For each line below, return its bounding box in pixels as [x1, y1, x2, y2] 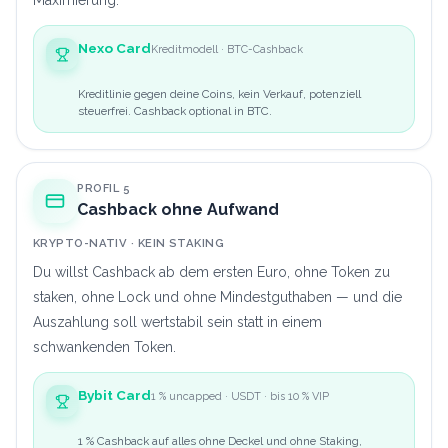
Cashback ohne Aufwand [77, 200, 279, 220]
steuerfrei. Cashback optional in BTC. [78, 104, 272, 119]
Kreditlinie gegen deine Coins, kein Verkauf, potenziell [78, 87, 361, 102]
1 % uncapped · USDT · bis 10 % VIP [151, 390, 329, 404]
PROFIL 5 [77, 182, 131, 196]
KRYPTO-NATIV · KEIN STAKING [33, 236, 225, 251]
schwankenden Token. [33, 339, 176, 356]
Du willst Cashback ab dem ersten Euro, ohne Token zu [33, 264, 390, 281]
